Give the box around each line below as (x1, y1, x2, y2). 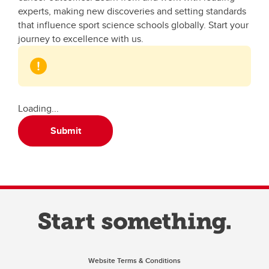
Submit (50, 124, 81, 138)
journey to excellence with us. (18, 32, 144, 46)
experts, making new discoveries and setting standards (18, 4, 246, 18)
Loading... (18, 101, 59, 115)
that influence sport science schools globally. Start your (18, 18, 249, 32)
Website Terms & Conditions (88, 255, 181, 266)
